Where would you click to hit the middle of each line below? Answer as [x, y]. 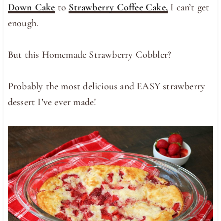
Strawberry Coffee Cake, [118, 7]
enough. [23, 23]
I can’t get [189, 7]
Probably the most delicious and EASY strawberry [107, 86]
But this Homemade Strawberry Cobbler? [90, 55]
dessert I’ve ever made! [52, 102]
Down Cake [31, 7]
